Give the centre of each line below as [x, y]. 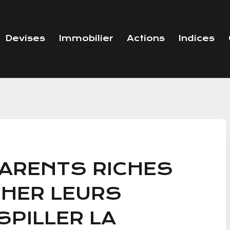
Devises [25, 39]
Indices [196, 39]
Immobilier [86, 39]
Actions [146, 39]
